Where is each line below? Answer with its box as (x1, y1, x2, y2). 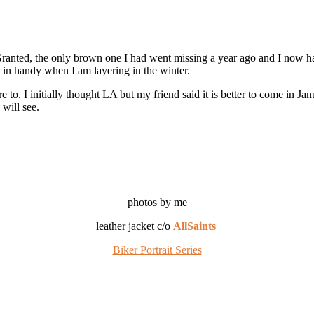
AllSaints (172, 219, 216, 232)
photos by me (127, 196, 187, 208)
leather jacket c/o (95, 219, 173, 232)
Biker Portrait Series (112, 243, 202, 256)
